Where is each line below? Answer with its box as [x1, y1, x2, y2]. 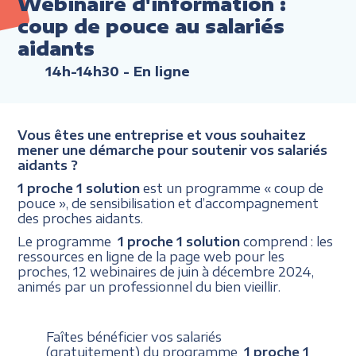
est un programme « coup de [140, 180, 324, 195]
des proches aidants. [17, 210, 144, 226]
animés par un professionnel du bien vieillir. [17, 278, 281, 294]
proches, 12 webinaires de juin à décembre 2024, [17, 263, 315, 279]
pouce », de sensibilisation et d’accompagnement [17, 195, 319, 211]
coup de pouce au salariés [17, 14, 285, 37]
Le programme [17, 233, 118, 249]
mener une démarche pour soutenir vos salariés [17, 141, 328, 157]
